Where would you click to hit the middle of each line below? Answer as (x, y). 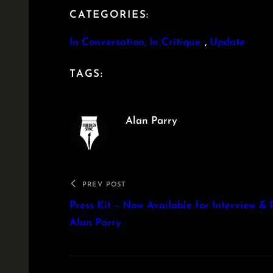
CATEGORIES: (109, 15)
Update (228, 43)
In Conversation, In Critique (135, 43)
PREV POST (104, 185)
